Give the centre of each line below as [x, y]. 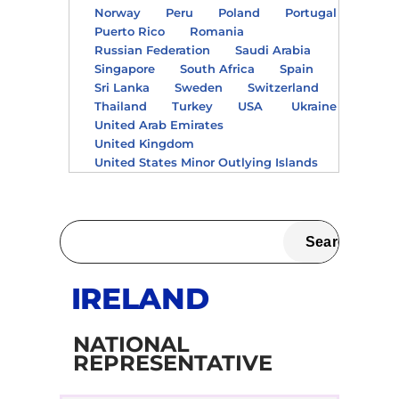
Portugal [310, 12]
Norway [117, 12]
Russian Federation [152, 49]
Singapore [124, 68]
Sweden [198, 87]
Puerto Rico [129, 31]
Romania [216, 31]
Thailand [120, 106]
